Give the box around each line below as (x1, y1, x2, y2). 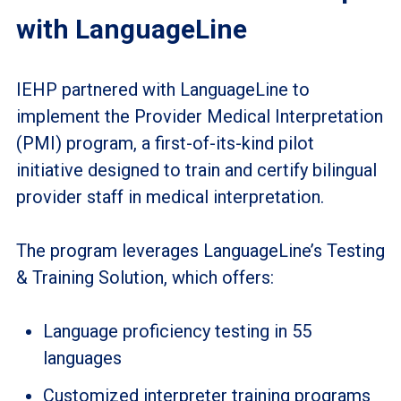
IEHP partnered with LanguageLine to (15, 78, 310, 100)
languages (42, 346, 122, 369)
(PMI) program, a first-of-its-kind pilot (15, 132, 314, 154)
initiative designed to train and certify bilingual (15, 158, 377, 181)
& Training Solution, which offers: (15, 266, 274, 288)
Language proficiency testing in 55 (42, 320, 311, 342)
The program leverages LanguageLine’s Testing (15, 239, 385, 261)
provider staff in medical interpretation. (15, 185, 324, 208)
